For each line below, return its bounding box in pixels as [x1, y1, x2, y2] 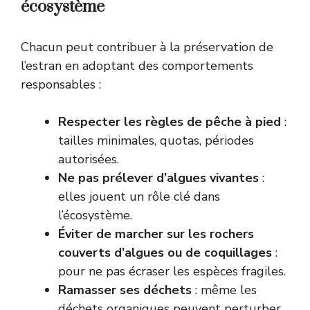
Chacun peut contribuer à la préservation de [21, 39, 273, 56]
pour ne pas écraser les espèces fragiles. [58, 263, 286, 280]
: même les [192, 282, 257, 299]
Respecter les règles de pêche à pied [58, 113, 281, 131]
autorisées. [58, 151, 119, 168]
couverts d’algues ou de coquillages [58, 244, 272, 262]
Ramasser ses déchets [58, 282, 192, 299]
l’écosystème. [58, 207, 132, 224]
